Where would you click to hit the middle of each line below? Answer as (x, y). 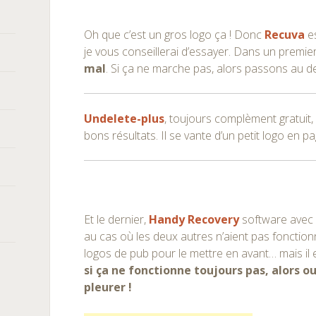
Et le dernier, (117, 219)
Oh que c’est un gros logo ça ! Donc (175, 35)
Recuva (285, 35)
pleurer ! (108, 287)
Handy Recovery (194, 219)
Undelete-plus (124, 119)
